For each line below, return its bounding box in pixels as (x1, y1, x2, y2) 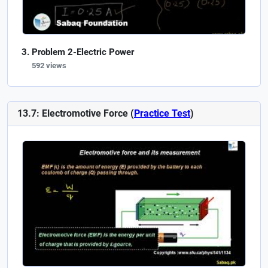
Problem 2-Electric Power (32, 46, 134, 57)
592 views (32, 60, 66, 70)
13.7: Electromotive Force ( (17, 107, 134, 119)
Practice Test (134, 107, 190, 119)
